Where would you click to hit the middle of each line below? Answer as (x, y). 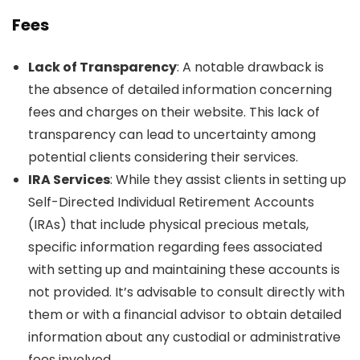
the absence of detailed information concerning (180, 89)
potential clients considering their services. (163, 157)
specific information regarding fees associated (175, 247)
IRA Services (69, 179)
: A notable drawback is (250, 67)
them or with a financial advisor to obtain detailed (185, 314)
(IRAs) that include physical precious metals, (168, 224)
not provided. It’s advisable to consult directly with (186, 292)
